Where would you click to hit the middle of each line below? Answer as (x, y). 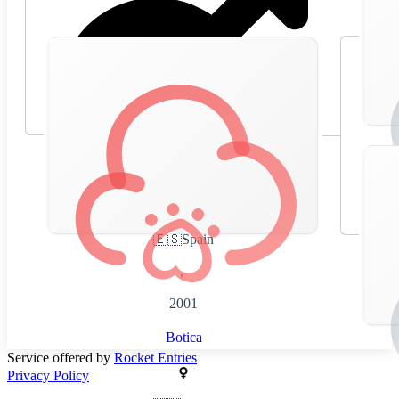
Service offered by (61, 357)
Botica (183, 337)
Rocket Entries (155, 357)
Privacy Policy (48, 375)
